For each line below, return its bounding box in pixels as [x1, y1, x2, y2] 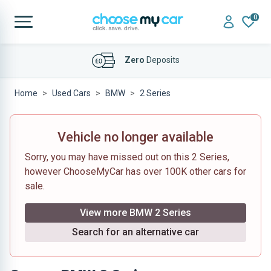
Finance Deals [142, 56, 197, 66]
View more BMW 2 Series [80, 207, 191, 218]
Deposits [144, 84, 180, 94]
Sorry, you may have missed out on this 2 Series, [25, 151, 229, 163]
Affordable [99, 56, 143, 66]
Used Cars [52, 88, 91, 98]
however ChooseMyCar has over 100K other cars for [25, 166, 246, 177]
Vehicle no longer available [57, 129, 214, 145]
